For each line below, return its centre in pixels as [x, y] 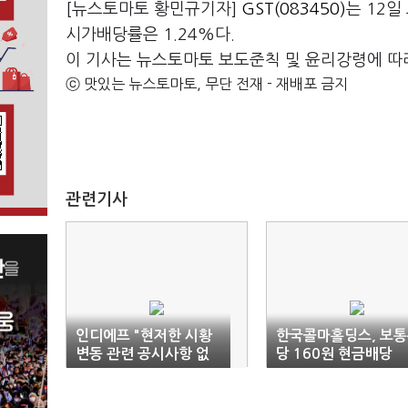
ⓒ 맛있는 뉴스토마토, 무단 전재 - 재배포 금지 [207, 84]
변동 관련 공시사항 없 [143, 354]
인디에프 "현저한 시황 [144, 336]
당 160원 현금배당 [334, 354]
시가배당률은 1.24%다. [150, 35]
